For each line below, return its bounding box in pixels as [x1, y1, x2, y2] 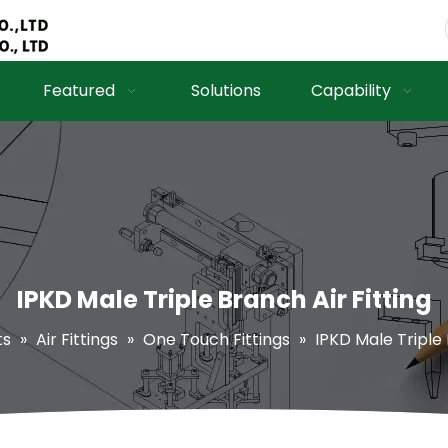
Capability [310, 79, 391, 102]
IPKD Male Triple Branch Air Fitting [16, 283, 432, 316]
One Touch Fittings [142, 328, 290, 351]
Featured [43, 79, 115, 102]
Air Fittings [35, 328, 118, 351]
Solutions [190, 79, 261, 102]
